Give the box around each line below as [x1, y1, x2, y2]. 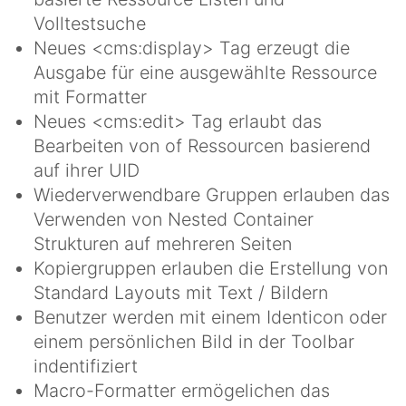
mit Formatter [34, 85, 147, 108]
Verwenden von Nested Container [34, 208, 314, 230]
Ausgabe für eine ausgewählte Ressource [34, 61, 377, 83]
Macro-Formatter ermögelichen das [34, 379, 330, 401]
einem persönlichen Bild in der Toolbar [34, 330, 354, 353]
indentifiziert [34, 354, 138, 377]
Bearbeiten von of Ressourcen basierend [34, 134, 371, 157]
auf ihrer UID [34, 159, 140, 181]
